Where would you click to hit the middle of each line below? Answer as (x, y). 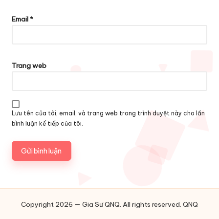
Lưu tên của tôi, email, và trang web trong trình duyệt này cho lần (108, 113)
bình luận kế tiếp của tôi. (47, 124)
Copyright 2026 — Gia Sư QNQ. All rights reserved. (102, 204)
